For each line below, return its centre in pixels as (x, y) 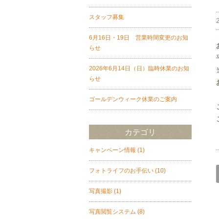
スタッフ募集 (107, 17)
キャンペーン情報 (112, 150)
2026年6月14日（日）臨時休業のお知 (139, 68)
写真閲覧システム (112, 212)
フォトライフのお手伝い (121, 171)
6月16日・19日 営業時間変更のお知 (139, 38)
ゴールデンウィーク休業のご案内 (133, 99)
